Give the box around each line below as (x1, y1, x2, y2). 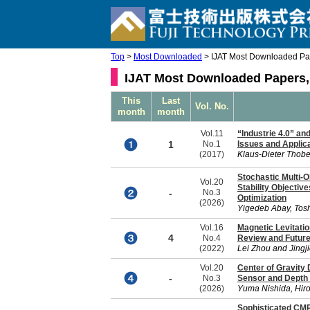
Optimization (237, 193, 286, 203)
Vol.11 (200, 129, 224, 138)
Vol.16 (200, 223, 224, 232)
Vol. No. (195, 101, 229, 111)
